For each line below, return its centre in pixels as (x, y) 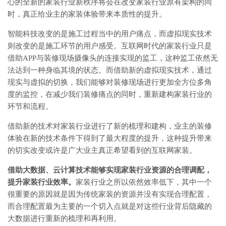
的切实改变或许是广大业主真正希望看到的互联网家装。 (102, 150)
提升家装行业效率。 (42, 182)
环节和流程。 (30, 106)
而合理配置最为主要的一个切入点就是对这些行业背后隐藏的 (110, 206)
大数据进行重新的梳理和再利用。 (64, 218)
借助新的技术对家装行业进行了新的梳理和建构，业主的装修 (110, 126)
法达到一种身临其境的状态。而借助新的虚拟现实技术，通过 (110, 70)
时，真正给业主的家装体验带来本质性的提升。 (87, 14)
